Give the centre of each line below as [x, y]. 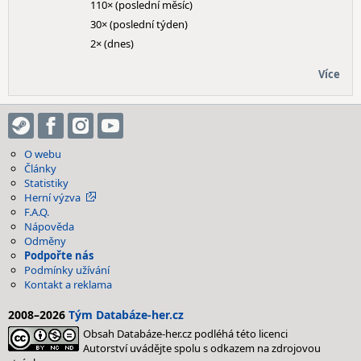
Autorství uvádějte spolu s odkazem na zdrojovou [202, 348]
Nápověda [49, 226]
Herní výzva [52, 197]
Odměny [45, 241]
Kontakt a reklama [68, 284]
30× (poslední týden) [139, 24]
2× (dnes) [112, 44]
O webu [43, 154]
